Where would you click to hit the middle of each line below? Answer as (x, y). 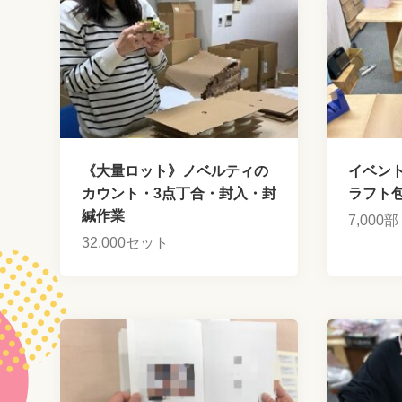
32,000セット (126, 243)
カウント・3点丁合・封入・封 (179, 193)
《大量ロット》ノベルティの (175, 171)
